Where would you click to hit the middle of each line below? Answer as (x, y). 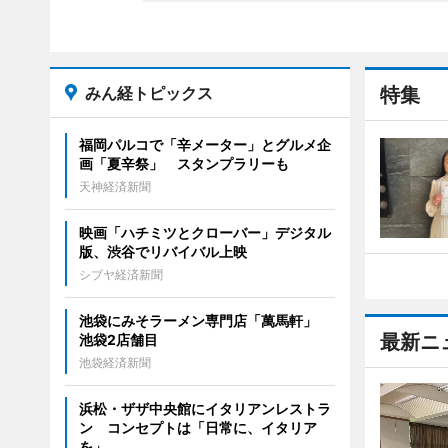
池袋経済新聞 (114, 362)
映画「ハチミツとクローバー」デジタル (204, 232)
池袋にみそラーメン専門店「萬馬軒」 (204, 320)
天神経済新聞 (114, 186)
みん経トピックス (148, 93)
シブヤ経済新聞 (120, 274)
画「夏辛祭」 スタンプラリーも (183, 163)
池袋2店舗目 (118, 339)
